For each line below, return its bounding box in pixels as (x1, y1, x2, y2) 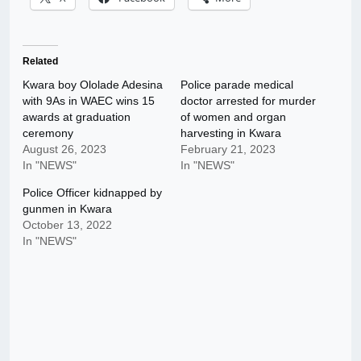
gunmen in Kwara (23, 202, 112, 216)
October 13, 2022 (23, 218, 112, 232)
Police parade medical (180, 78, 293, 92)
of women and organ (180, 110, 286, 124)
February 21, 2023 (180, 143, 276, 156)
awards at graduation (23, 110, 131, 124)
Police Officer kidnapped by (23, 186, 162, 200)
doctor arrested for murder (180, 94, 316, 108)
